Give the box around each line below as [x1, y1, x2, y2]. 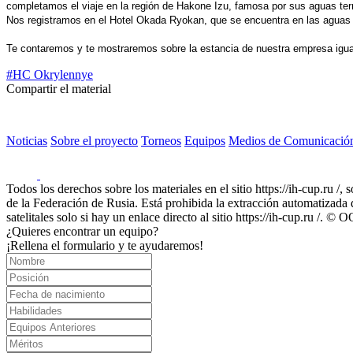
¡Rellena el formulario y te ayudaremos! [6, 239, 203, 252]
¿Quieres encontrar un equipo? [6, 225, 158, 238]
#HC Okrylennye [6, 68, 93, 81]
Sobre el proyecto [50, 134, 138, 147]
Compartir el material [6, 82, 111, 95]
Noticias [6, 134, 47, 147]
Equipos [184, 134, 225, 147]
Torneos [141, 134, 181, 147]
